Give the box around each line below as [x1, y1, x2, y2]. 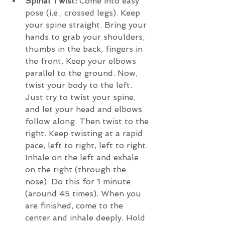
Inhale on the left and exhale [25, 153, 141, 162]
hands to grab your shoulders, [25, 32, 147, 42]
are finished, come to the [25, 201, 126, 210]
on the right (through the [25, 165, 129, 174]
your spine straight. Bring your [25, 20, 149, 30]
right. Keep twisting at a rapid [25, 129, 145, 138]
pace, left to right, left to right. [25, 141, 150, 150]
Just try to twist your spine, [25, 92, 138, 102]
